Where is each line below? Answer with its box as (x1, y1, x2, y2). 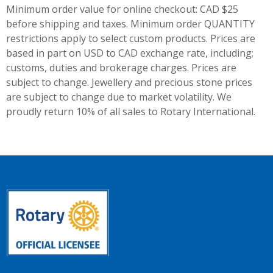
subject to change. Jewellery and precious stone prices (6, 76, 252, 89)
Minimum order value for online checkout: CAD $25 (6, 2, 238, 16)
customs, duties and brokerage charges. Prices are (6, 61, 236, 74)
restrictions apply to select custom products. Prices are (6, 32, 255, 45)
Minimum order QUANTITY (130, 17, 255, 30)
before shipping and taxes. (6, 17, 130, 30)
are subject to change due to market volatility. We (6, 90, 232, 104)
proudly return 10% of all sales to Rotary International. (6, 105, 255, 118)
